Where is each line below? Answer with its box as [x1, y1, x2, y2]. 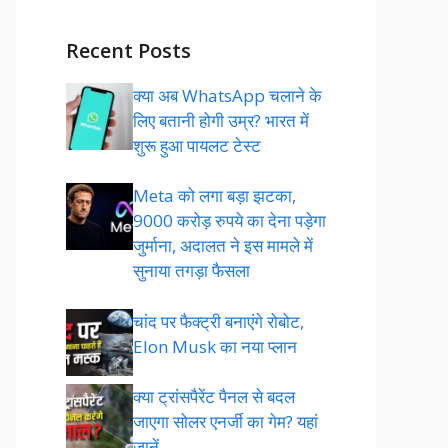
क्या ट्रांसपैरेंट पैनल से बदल [133, 385, 295, 408]
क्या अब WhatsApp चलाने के [133, 83, 322, 107]
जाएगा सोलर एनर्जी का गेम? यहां [133, 410, 318, 433]
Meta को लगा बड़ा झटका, [133, 184, 296, 207]
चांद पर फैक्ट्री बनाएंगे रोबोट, [133, 309, 304, 333]
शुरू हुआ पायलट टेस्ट [133, 133, 261, 157]
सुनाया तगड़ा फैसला [133, 259, 250, 282]
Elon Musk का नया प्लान [133, 334, 297, 358]
